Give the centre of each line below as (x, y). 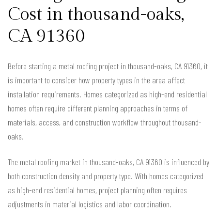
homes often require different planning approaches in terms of (98, 108)
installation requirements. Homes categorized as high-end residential (107, 94)
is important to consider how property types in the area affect (96, 80)
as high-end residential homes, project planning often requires (97, 190)
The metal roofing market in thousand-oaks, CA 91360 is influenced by (108, 162)
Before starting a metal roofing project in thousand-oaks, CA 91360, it (108, 66)
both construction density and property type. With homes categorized (106, 176)
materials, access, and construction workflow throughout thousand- (105, 122)
